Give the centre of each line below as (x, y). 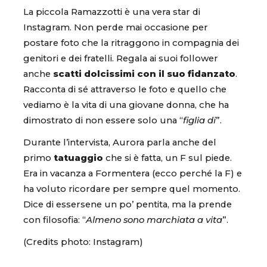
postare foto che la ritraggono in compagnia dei (131, 43)
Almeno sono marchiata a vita (154, 220)
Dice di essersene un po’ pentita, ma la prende (128, 204)
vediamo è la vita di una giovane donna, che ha (126, 105)
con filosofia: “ (55, 220)
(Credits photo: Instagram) (83, 242)
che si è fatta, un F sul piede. (167, 158)
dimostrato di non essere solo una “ (103, 120)
